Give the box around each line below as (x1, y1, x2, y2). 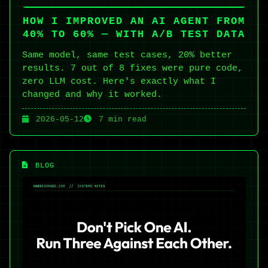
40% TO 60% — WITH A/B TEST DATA (23, 28, 245, 40)
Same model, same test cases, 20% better (22, 49, 232, 60)
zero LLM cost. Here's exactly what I (22, 75, 216, 87)
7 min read (94, 114, 147, 124)
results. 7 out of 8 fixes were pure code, (22, 62, 243, 74)
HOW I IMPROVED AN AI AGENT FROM (23, 15, 245, 27)
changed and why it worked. (22, 89, 162, 100)
